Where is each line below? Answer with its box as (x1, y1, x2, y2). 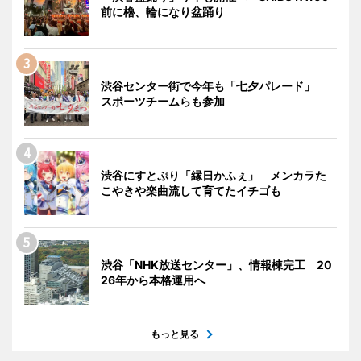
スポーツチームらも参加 (101, 93, 225, 108)
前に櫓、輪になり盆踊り (101, 4, 225, 19)
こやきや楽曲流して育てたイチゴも (101, 183, 281, 197)
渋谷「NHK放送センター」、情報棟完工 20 (101, 257, 332, 272)
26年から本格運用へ (101, 272, 205, 287)
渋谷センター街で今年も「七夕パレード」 (101, 78, 326, 93)
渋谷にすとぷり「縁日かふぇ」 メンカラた (101, 168, 326, 182)
